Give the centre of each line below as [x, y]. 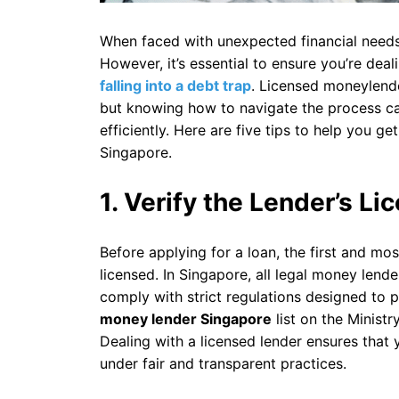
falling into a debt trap [175, 86]
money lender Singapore [186, 318]
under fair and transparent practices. [223, 363]
